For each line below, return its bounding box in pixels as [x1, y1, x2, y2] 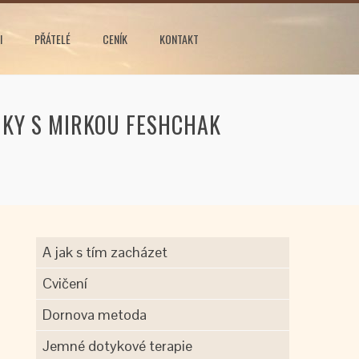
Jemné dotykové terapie [42, 337, 193, 355]
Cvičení [42, 274, 88, 292]
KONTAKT [159, 30, 199, 47]
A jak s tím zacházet [42, 243, 168, 261]
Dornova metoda [42, 305, 147, 324]
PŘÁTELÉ [34, 30, 71, 47]
